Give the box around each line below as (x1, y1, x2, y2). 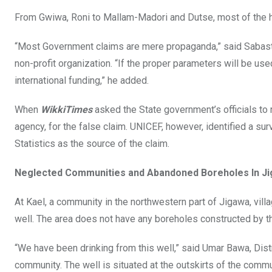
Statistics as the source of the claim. (15, 138, 169, 150)
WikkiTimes (41, 104, 92, 116)
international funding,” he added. (15, 75, 149, 87)
